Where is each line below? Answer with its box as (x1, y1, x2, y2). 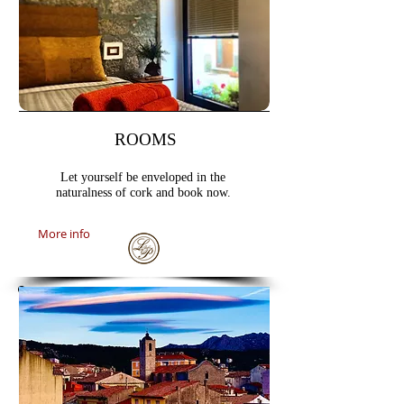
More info (38, 225, 90, 242)
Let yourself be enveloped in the (60, 170, 225, 184)
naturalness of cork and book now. (55, 186, 231, 199)
